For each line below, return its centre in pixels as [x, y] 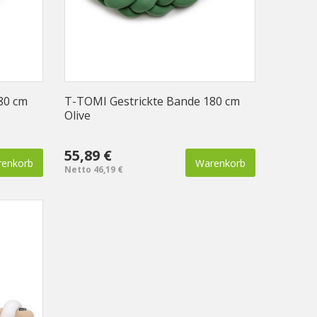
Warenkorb [220, 163]
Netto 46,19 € [94, 169]
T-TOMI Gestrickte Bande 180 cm [152, 101]
